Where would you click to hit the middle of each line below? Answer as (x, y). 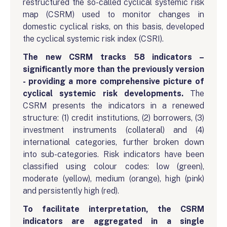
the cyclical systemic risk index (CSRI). (93, 39)
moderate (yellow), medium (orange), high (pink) (113, 178)
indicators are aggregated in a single (113, 221)
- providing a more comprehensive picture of (113, 81)
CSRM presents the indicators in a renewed (113, 105)
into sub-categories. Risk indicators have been (113, 154)
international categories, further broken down (113, 142)
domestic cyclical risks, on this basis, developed (113, 26)
